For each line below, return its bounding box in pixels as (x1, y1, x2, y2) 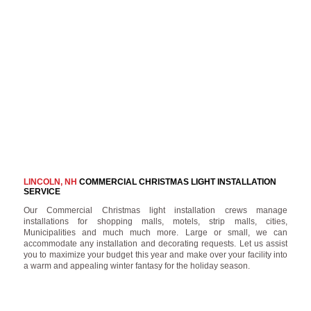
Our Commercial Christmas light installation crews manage (23, 205, 288, 215)
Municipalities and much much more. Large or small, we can (23, 227, 288, 237)
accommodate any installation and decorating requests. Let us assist (23, 238, 288, 249)
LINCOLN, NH (23, 176, 77, 187)
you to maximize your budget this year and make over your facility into (23, 249, 288, 260)
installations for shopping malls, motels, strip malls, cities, (23, 216, 288, 226)
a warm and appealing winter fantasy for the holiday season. (23, 260, 250, 271)
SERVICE (23, 186, 60, 196)
